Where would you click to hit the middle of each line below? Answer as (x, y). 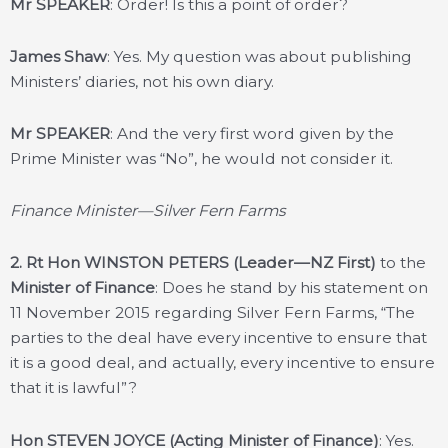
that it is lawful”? (73, 388)
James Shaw (58, 56)
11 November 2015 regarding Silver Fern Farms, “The (212, 313)
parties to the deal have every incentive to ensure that (218, 338)
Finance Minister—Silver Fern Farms (148, 211)
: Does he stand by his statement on (291, 288)
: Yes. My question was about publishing (259, 56)
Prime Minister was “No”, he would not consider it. (201, 159)
